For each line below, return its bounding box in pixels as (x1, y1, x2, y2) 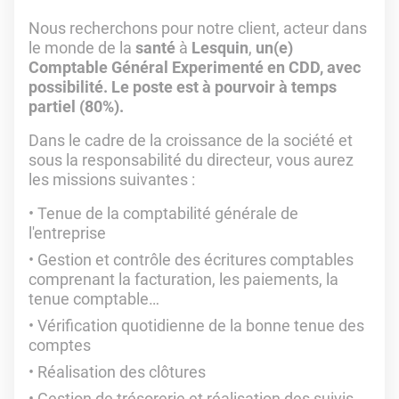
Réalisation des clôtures (37, 362, 206, 381)
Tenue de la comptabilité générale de (37, 204, 298, 223)
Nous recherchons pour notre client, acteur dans (28, 19, 367, 37)
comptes (28, 336, 91, 354)
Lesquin (191, 38, 248, 57)
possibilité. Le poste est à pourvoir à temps (28, 77, 337, 96)
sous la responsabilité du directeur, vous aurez (28, 151, 354, 169)
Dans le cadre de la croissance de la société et (28, 131, 353, 150)
